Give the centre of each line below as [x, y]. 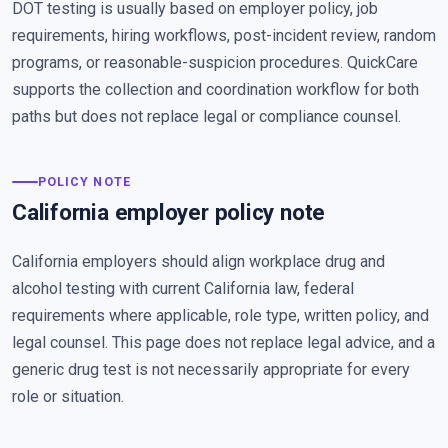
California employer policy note [169, 212]
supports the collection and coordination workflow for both [215, 89]
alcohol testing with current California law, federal [183, 288]
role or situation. [68, 396]
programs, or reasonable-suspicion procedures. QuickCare [215, 62]
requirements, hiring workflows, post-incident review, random [224, 35]
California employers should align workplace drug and [198, 261]
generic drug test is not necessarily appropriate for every [211, 369]
